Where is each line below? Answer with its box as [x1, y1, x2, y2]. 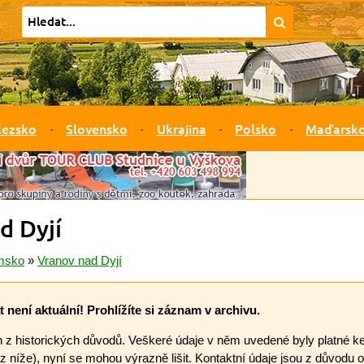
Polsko [235, 119, 277, 137]
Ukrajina [156, 119, 206, 137]
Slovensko [65, 119, 128, 137]
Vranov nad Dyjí [37, 253, 122, 267]
